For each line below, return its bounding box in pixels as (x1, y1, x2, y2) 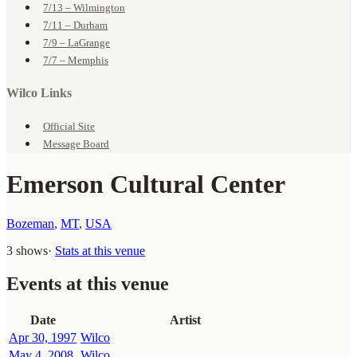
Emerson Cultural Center (6, 170, 285, 199)
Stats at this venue (55, 243, 145, 257)
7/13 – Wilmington (43, 2, 125, 14)
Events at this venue (6, 273, 169, 295)
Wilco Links (6, 86, 72, 100)
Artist (169, 313, 201, 328)
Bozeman (6, 216, 54, 230)
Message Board (43, 137, 109, 150)
